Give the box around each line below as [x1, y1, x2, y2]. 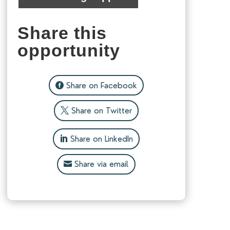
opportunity [17, 40, 120, 60]
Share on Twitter [71, 106, 132, 116]
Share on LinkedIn [70, 133, 133, 144]
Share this [17, 23, 107, 43]
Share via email [74, 159, 129, 169]
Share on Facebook [66, 80, 137, 90]
